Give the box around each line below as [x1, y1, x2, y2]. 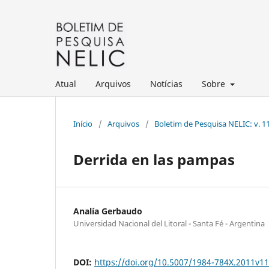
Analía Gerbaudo [73, 205, 142, 217]
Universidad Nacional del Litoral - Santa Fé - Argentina [73, 217, 265, 229]
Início [73, 118, 92, 129]
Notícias [150, 77, 183, 89]
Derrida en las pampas [73, 149, 235, 169]
